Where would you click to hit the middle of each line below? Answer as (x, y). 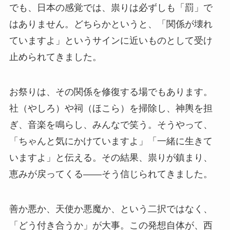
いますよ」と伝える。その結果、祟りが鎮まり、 (111, 158)
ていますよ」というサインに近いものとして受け (111, 41)
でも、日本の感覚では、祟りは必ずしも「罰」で (111, 8)
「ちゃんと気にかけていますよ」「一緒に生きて (111, 141)
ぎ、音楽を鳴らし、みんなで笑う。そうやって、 (111, 125)
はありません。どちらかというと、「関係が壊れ (111, 24)
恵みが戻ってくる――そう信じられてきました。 (111, 174)
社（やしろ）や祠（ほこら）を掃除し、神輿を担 (111, 109)
